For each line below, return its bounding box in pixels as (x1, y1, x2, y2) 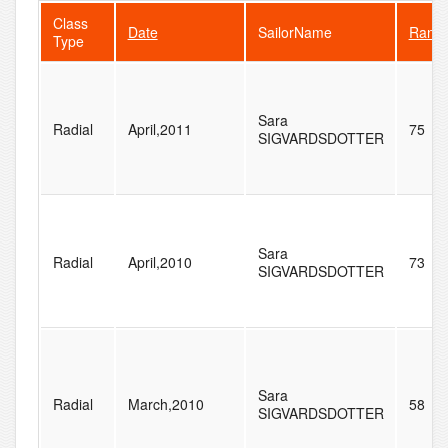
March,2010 (127, 394, 204, 415)
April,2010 (127, 252, 192, 273)
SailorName (257, 22, 332, 43)
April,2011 (127, 119, 192, 140)
